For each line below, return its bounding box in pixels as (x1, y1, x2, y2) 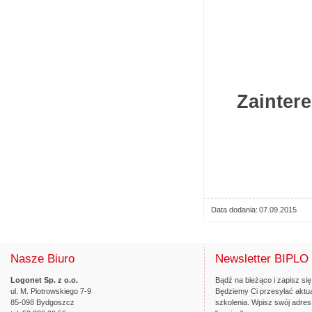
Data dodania (211, 205, 256, 214)
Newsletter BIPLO (215, 252, 309, 265)
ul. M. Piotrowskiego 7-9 (10, 287, 91, 295)
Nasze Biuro (10, 252, 75, 265)
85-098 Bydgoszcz (10, 298, 75, 306)
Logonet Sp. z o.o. (10, 276, 78, 284)
